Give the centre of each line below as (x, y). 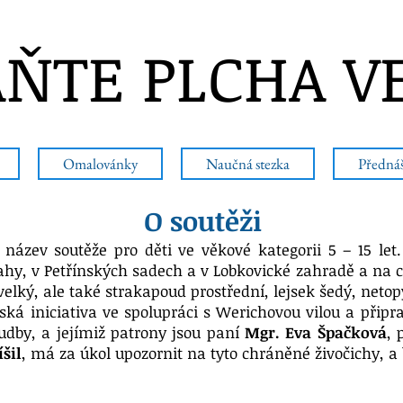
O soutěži (202, 221)
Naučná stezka (248, 164)
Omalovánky (100, 164)
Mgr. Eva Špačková (315, 332)
